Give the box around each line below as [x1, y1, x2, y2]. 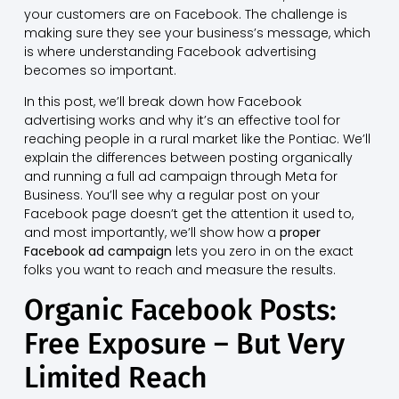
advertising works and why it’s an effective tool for [23, 111, 340, 130]
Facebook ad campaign [23, 242, 172, 261]
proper [279, 224, 321, 242]
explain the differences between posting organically [23, 149, 353, 167]
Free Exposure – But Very [23, 326, 345, 361]
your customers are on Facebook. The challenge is [23, 4, 347, 23]
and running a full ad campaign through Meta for [23, 167, 338, 186]
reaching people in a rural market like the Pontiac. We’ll [23, 130, 370, 149]
